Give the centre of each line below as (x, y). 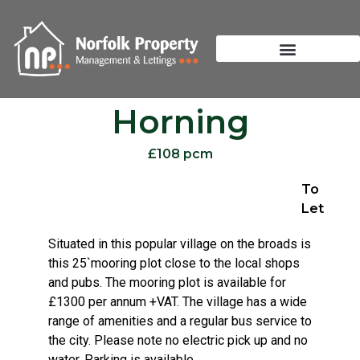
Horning (180, 121)
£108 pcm (180, 153)
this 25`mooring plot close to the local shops (174, 263)
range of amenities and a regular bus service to (180, 321)
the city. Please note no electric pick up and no (178, 340)
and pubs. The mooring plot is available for (167, 282)
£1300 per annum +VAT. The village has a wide (178, 301)
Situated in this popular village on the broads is (180, 243)
